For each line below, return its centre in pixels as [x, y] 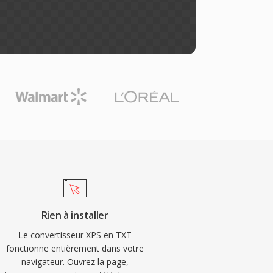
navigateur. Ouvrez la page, [75, 262]
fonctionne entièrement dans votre [75, 248]
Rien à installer [75, 215]
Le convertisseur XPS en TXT [75, 235]
